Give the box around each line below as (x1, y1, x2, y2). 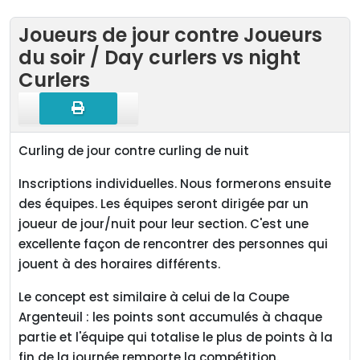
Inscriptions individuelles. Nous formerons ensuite (18, 175, 331, 192)
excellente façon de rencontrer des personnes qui (18, 235, 328, 252)
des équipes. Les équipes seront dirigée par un (18, 195, 309, 212)
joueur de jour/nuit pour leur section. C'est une (18, 215, 309, 232)
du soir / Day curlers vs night (18, 44, 301, 71)
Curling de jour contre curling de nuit (18, 142, 249, 159)
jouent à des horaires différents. (18, 256, 220, 272)
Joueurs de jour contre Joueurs (18, 22, 322, 48)
